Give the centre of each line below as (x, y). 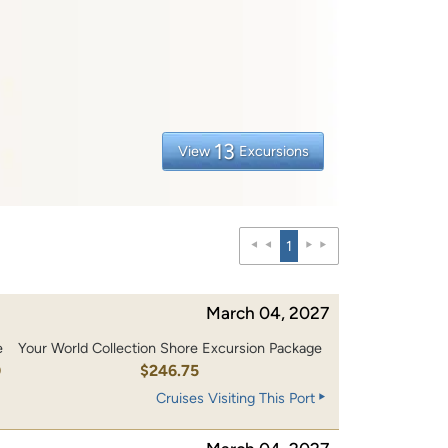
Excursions (273, 150)
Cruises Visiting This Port (235, 398)
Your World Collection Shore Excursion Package (169, 348)
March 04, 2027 (267, 312)
